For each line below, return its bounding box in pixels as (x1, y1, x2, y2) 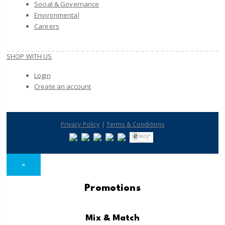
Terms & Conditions (106, 120, 165, 129)
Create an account (34, 82, 91, 91)
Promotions (84, 183, 141, 193)
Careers (34, 22, 59, 31)
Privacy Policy (60, 120, 100, 129)
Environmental (34, 11, 79, 20)
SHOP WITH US (7, 52, 52, 61)
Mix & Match (85, 213, 140, 222)
